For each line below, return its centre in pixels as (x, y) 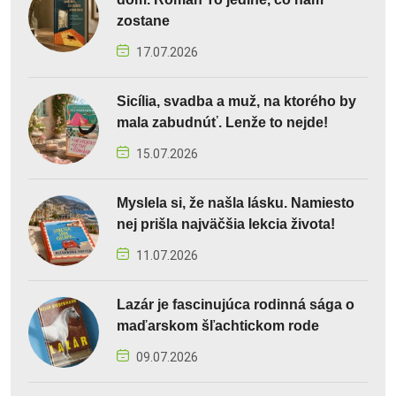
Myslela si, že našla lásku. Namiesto (236, 203)
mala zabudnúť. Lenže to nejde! (222, 123)
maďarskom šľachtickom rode (218, 326)
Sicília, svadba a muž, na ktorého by (236, 102)
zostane (143, 21)
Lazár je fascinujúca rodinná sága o (236, 305)
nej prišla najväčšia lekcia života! (226, 225)
